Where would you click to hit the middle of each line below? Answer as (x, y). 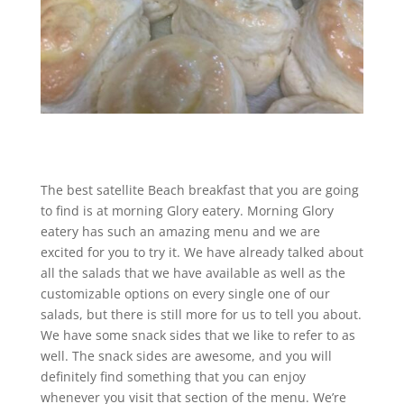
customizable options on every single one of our (185, 294)
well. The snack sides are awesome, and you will (186, 356)
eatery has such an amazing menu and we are (180, 232)
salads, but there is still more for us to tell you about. (201, 315)
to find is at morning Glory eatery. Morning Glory (187, 211)
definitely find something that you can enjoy (173, 377)
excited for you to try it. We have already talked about (202, 252)
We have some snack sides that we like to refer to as (197, 335)
